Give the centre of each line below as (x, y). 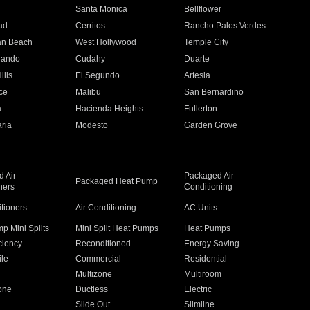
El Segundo (97, 75)
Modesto (91, 125)
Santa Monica (101, 9)
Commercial (98, 259)
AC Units (201, 208)
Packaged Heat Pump (116, 181)
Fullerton (201, 109)
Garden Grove (211, 125)
